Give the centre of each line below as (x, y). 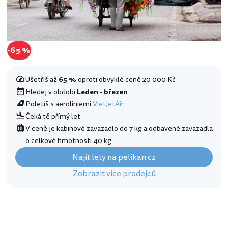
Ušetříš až (42, 80)
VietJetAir (108, 104)
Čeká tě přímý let (53, 117)
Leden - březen (102, 92)
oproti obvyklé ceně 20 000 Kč (126, 80)
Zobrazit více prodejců (114, 174)
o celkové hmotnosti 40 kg (68, 141)
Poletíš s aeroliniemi (59, 104)
